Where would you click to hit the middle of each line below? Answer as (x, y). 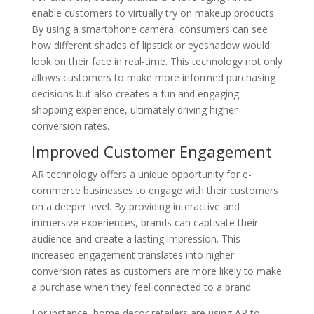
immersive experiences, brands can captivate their (144, 222)
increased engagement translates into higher (132, 254)
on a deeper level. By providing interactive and (135, 206)
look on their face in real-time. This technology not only (157, 61)
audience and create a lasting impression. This (136, 238)
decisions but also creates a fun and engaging (135, 93)
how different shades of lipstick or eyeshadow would (150, 45)
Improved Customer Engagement (151, 151)
